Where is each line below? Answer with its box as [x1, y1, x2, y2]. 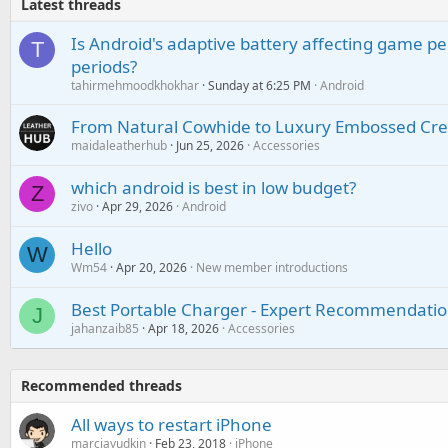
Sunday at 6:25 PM [208, 76, 311, 94]
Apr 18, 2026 [148, 319, 219, 337]
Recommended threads [21, 375, 182, 395]
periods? [71, 54, 137, 78]
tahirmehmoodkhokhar [71, 76, 199, 94]
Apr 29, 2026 [102, 197, 173, 215]
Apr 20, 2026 [116, 258, 187, 276]
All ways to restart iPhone [71, 412, 272, 436]
